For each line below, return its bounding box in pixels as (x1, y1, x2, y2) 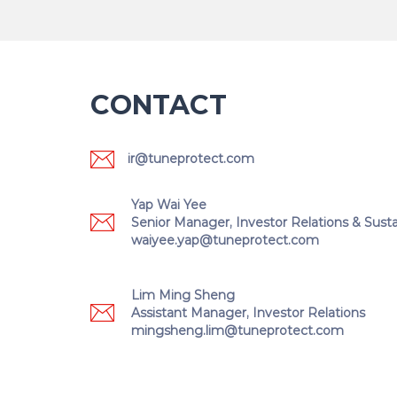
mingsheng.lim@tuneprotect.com (131, 323, 344, 339)
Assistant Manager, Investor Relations (131, 305, 365, 321)
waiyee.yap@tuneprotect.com (131, 232, 319, 248)
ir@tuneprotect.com (128, 151, 254, 167)
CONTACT (90, 89, 227, 121)
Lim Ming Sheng (131, 287, 235, 303)
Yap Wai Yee (131, 197, 206, 213)
